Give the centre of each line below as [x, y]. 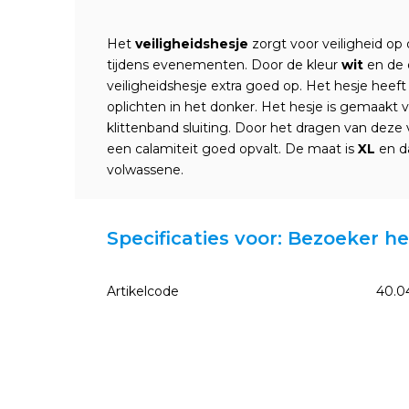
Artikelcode [143, 291]
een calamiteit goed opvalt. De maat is [231, 149]
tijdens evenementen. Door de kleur [224, 65]
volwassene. [145, 170]
